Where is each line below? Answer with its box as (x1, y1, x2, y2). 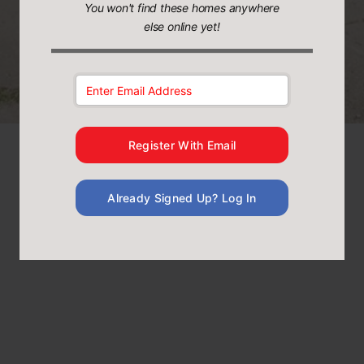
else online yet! (144, 19, 220, 33)
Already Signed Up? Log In (107, 191, 257, 205)
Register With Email (128, 138, 236, 152)
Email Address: (75, 76, 164, 93)
